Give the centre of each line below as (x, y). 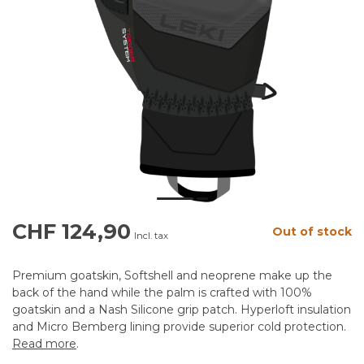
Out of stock (312, 232)
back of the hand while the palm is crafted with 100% (162, 293)
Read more (44, 344)
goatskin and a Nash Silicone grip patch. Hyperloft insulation (182, 310)
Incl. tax (151, 236)
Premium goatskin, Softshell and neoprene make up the (172, 276)
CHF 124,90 (71, 232)
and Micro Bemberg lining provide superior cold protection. (179, 327)
